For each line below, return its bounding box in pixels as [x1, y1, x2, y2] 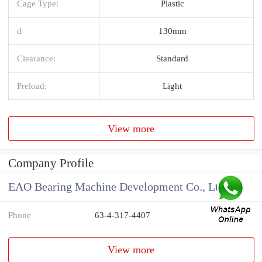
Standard [156, 53, 188, 63]
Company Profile [8, 156, 94, 171]
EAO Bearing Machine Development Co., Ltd [8, 181, 225, 194]
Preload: [17, 80, 47, 91]
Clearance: [17, 53, 56, 63]
